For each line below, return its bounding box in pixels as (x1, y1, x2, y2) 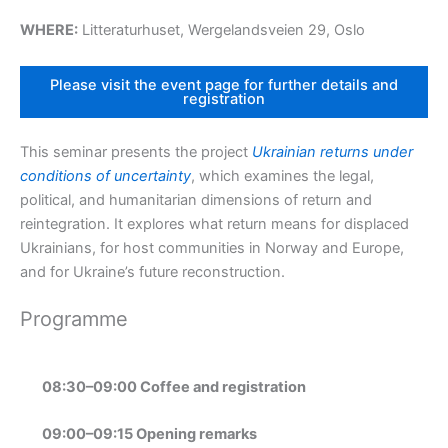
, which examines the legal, (191, 166, 374, 185)
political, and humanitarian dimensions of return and (20, 190, 372, 209)
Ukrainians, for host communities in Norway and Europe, (20, 238, 404, 257)
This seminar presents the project (20, 142, 248, 161)
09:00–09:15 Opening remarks (41, 425, 257, 444)
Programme (20, 306, 128, 331)
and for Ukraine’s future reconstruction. (20, 262, 285, 281)
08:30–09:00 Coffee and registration (41, 377, 306, 396)
